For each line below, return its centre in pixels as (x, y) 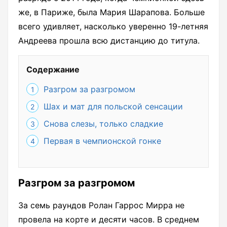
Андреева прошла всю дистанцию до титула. (109, 41)
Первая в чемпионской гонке (102, 141)
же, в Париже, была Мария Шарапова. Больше (111, 12)
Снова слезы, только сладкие (103, 124)
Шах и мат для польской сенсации (113, 107)
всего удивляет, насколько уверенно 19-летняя (113, 27)
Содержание (53, 70)
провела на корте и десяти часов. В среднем (109, 220)
